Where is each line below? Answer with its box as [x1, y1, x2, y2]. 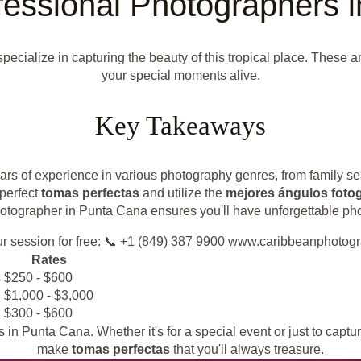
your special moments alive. [101, 68, 260, 83]
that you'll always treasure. [170, 342, 324, 357]
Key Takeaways [95, 110, 266, 141]
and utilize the [139, 186, 226, 201]
